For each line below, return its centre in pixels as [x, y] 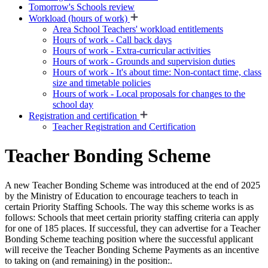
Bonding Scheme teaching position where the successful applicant [129, 239]
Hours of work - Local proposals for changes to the [149, 94]
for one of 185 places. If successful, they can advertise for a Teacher [133, 228]
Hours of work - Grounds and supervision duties [144, 61]
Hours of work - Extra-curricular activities [132, 51]
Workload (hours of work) [79, 18]
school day [73, 104]
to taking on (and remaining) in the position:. [89, 260]
